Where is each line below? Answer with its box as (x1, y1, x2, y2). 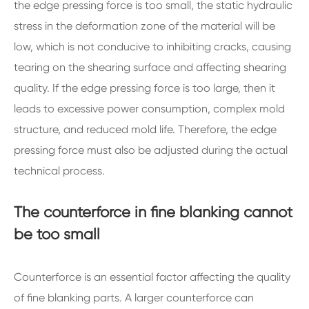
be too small (14, 226, 100, 243)
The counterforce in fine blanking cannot (14, 203, 292, 221)
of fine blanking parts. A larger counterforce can (14, 291, 254, 304)
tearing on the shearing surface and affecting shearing (14, 61, 286, 74)
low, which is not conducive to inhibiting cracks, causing (14, 40, 291, 53)
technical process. (14, 164, 105, 177)
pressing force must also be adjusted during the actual (14, 143, 288, 157)
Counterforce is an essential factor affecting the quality (14, 270, 290, 283)
